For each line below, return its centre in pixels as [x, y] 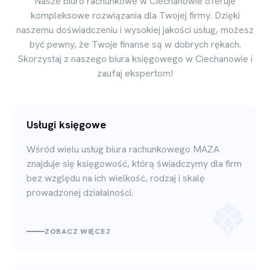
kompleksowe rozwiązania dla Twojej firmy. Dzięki [135, 15]
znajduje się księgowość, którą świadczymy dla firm [134, 163]
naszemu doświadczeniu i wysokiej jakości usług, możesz [135, 30]
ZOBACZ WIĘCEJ [77, 231]
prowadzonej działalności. [80, 192]
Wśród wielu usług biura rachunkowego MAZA [123, 149]
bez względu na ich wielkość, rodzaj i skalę [116, 178]
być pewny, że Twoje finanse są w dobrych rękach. [135, 44]
